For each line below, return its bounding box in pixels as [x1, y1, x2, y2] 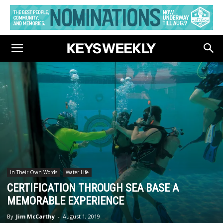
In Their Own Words [10, 169, 57, 176]
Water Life [66, 169, 89, 176]
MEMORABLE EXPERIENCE [7, 195, 124, 207]
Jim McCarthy [16, 213, 55, 220]
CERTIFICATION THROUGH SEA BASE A [7, 182, 179, 194]
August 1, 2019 [63, 213, 100, 220]
